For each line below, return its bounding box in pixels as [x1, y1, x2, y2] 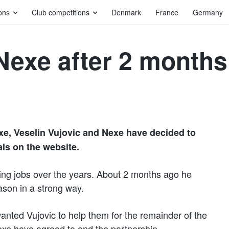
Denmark [111, 7, 141, 17]
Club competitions [32, 7, 89, 17]
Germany [193, 7, 223, 17]
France [155, 7, 178, 17]
